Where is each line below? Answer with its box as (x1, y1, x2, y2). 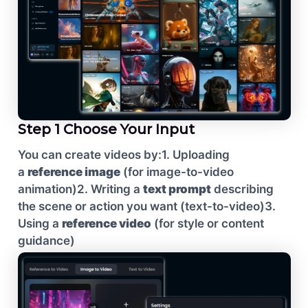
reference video (61, 217, 151, 231)
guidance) (17, 234, 75, 248)
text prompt (142, 182, 211, 197)
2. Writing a (76, 182, 143, 197)
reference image (27, 165, 120, 179)
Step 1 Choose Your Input (17, 121, 195, 138)
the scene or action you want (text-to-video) (17, 199, 265, 214)
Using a (17, 217, 62, 231)
